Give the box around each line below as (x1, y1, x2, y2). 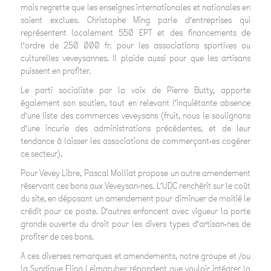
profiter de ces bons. (20, 231, 94, 243)
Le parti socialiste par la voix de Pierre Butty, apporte (20, 85, 251, 97)
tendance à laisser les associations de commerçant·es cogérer (20, 135, 251, 148)
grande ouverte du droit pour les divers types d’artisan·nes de (20, 218, 251, 230)
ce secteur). (20, 148, 62, 160)
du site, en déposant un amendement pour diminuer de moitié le (20, 193, 251, 205)
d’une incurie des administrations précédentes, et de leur (20, 123, 251, 135)
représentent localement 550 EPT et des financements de (20, 27, 251, 39)
